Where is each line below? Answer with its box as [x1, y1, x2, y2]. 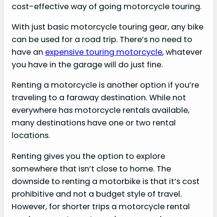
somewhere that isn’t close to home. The [12, 163, 171, 174]
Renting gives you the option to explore [12, 150, 165, 162]
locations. [12, 130, 50, 141]
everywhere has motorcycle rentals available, [12, 105, 189, 116]
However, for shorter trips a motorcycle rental [12, 201, 190, 212]
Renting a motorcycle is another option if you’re [12, 79, 199, 91]
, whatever [162, 46, 202, 58]
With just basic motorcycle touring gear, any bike [12, 21, 203, 33]
